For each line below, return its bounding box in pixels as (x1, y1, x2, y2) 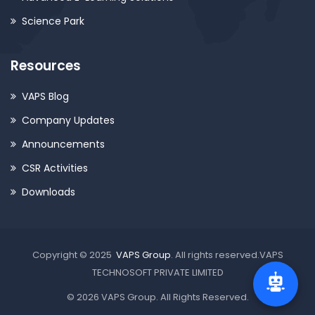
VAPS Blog (22, 89, 69, 103)
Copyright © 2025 (32, 247, 116, 262)
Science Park (22, 13, 84, 28)
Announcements (22, 136, 105, 151)
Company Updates (22, 112, 115, 127)
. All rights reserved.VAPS (170, 247, 283, 262)
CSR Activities (22, 160, 88, 175)
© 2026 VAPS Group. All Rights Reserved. (66, 290, 249, 304)
